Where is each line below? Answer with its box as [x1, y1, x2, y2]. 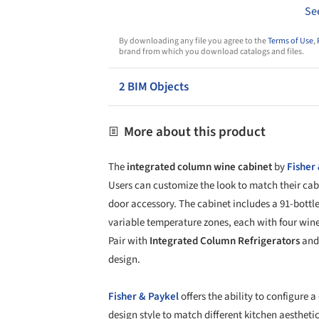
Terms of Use [268, 34, 313, 47]
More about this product [121, 122, 266, 142]
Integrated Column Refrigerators [147, 233, 300, 249]
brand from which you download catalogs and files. [119, 45, 304, 58]
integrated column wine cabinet [127, 159, 272, 174]
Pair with [108, 233, 147, 249]
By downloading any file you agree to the [119, 34, 268, 47]
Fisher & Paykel [108, 288, 179, 304]
